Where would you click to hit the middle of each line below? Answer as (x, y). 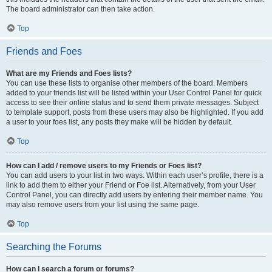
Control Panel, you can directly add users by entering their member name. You (134, 195)
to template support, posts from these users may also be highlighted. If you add (135, 112)
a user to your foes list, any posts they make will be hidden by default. (119, 122)
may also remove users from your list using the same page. (103, 205)
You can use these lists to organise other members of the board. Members (127, 83)
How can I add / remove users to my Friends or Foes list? (104, 166)
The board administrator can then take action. (80, 9)
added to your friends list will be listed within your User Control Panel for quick (134, 93)
